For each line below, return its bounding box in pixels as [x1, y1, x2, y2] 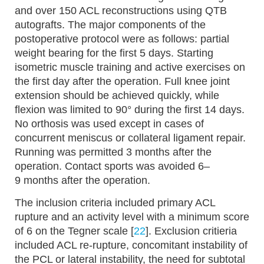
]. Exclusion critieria [146, 225, 237, 237]
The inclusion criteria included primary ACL [15, 197, 215, 209]
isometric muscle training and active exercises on [15, 61, 245, 73]
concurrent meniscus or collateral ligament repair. [15, 132, 246, 144]
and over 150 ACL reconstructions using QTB [15, 5, 227, 16]
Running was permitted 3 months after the [15, 146, 212, 158]
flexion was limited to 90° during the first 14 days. [15, 104, 245, 115]
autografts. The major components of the [15, 19, 206, 31]
